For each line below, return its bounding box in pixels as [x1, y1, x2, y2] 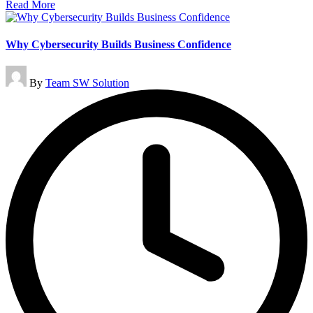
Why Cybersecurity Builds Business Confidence [6, 38, 231, 50]
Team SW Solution [45, 77, 129, 89]
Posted [5, 65, 34, 78]
